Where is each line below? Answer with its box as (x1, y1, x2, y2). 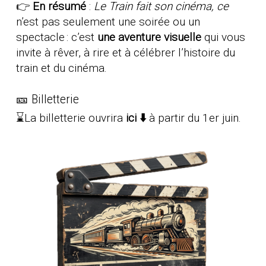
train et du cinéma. (15, 61, 107, 75)
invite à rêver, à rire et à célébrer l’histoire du (15, 46, 235, 60)
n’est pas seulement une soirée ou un (15, 15, 200, 29)
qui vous (204, 30, 245, 45)
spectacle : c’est (15, 30, 97, 45)
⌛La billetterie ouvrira (15, 110, 126, 125)
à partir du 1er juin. (145, 110, 241, 125)
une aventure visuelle (97, 30, 204, 45)
